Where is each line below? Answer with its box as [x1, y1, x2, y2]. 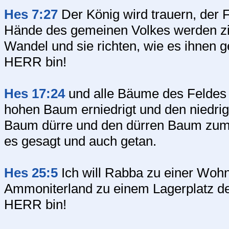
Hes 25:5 [4, 165, 58, 180]
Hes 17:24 [4, 86, 65, 101]
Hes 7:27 [4, 7, 58, 22]
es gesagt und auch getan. [4, 133, 156, 149]
